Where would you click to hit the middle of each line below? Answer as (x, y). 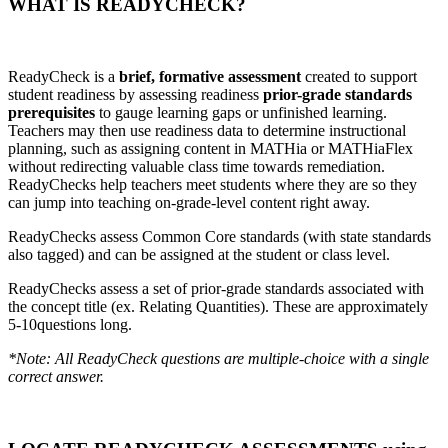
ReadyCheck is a (63, 77)
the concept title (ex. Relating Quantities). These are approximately (218, 307)
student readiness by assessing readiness (135, 95)
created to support (359, 77)
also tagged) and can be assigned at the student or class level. (199, 255)
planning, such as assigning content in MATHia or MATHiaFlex (210, 149)
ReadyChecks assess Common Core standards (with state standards (219, 237)
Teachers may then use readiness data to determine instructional (207, 131)
